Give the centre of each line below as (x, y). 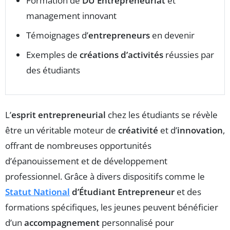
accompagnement (62, 223)
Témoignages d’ (57, 35)
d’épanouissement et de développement (86, 161)
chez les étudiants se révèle (162, 115)
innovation (200, 130)
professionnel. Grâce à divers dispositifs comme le (105, 176)
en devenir (172, 35)
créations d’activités (121, 55)
